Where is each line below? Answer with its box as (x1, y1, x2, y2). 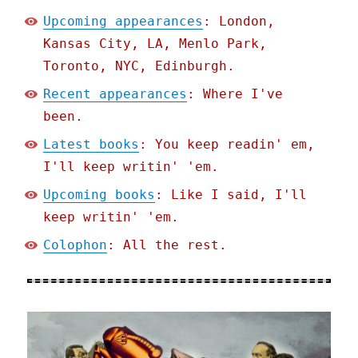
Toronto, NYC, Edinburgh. (43, 58, 236, 74)
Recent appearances (43, 86, 188, 102)
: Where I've (187, 86, 284, 102)
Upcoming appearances (43, 14, 204, 30)
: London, (203, 14, 276, 30)
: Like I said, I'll (155, 187, 308, 203)
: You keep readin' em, (139, 137, 316, 153)
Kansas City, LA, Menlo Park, (43, 36, 268, 52)
